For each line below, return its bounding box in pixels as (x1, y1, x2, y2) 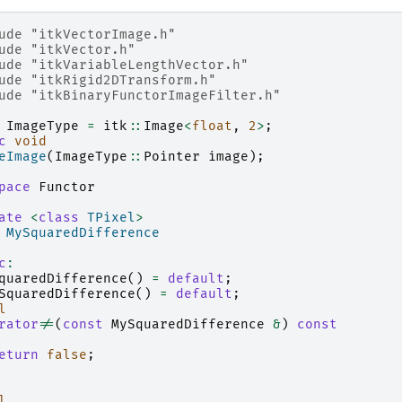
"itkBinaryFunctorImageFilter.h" (31, 88, 281, 104)
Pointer (144, 149, 200, 165)
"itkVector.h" (31, 42, 135, 58)
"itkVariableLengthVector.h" (31, 57, 249, 74)
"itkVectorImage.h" (31, 27, 176, 43)
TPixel (87, 210, 135, 226)
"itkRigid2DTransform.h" (31, 73, 216, 89)
